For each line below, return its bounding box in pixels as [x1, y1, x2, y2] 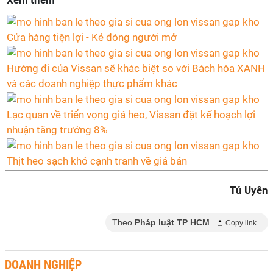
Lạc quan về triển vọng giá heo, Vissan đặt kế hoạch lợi [7, 108, 255, 121]
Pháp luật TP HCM [135, 218, 210, 227]
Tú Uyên [230, 184, 268, 196]
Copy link [225, 219, 257, 227]
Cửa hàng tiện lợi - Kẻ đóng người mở [7, 31, 177, 44]
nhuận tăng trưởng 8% [7, 124, 107, 136]
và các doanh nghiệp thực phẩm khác [7, 77, 177, 90]
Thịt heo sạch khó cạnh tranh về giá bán [7, 155, 187, 168]
